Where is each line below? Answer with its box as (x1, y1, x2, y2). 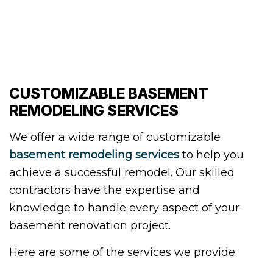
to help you (179, 148, 244, 162)
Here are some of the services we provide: (9, 246, 237, 260)
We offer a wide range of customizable (9, 130, 221, 144)
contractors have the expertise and (9, 183, 200, 197)
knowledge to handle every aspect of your (9, 201, 239, 215)
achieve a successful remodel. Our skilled (9, 166, 235, 180)
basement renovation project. (9, 219, 171, 233)
